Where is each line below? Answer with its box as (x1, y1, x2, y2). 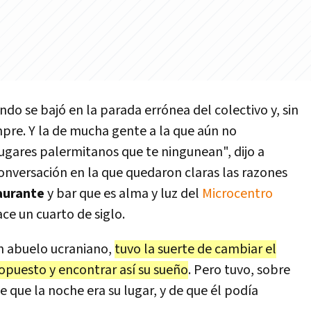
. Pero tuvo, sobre (188, 261, 290, 279)
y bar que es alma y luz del (44, 185, 202, 203)
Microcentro (202, 185, 273, 203)
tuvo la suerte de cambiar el (115, 240, 276, 258)
